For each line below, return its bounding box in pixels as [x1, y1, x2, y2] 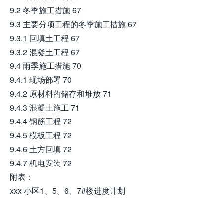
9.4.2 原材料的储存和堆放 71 [10, 88, 111, 99]
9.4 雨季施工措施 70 [10, 60, 81, 71]
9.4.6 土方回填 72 [10, 143, 72, 155]
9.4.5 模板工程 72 [10, 129, 72, 141]
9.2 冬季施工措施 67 [10, 4, 81, 16]
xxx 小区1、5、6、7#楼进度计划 [10, 185, 125, 196]
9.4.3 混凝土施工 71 [10, 102, 80, 113]
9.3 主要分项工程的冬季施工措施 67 [10, 18, 137, 30]
